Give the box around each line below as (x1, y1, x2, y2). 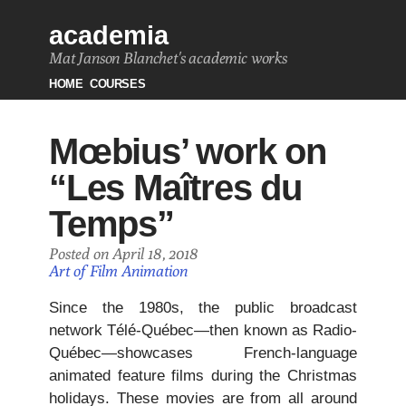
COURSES (90, 77, 146, 91)
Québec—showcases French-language (49, 344, 357, 362)
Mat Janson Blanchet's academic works (49, 49, 287, 67)
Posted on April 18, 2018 (49, 245, 198, 263)
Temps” (49, 204, 174, 244)
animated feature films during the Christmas (49, 367, 357, 384)
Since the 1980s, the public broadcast (49, 299, 357, 316)
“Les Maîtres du (49, 168, 302, 208)
